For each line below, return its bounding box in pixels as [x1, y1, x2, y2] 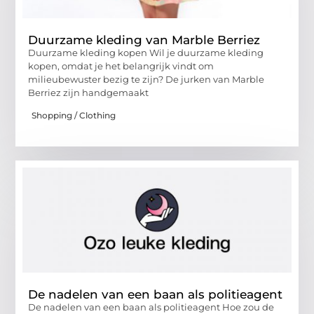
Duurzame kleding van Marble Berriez [28, 32, 261, 47]
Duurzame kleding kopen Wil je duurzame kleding [28, 46, 264, 58]
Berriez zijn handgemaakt [28, 86, 149, 98]
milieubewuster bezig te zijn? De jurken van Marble [28, 73, 265, 85]
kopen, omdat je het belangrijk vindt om [28, 60, 214, 71]
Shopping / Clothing [32, 110, 116, 121]
